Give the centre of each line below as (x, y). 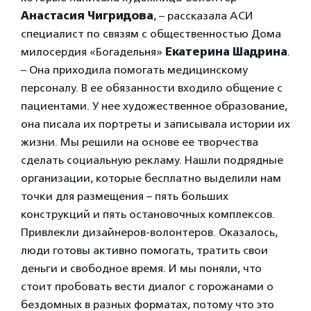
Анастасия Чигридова (87, 16)
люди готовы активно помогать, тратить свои (144, 250)
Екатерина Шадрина (226, 52)
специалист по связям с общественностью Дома (151, 34)
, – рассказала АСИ (203, 16)
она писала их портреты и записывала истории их (155, 124)
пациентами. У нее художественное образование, (154, 106)
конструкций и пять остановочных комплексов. (148, 214)
